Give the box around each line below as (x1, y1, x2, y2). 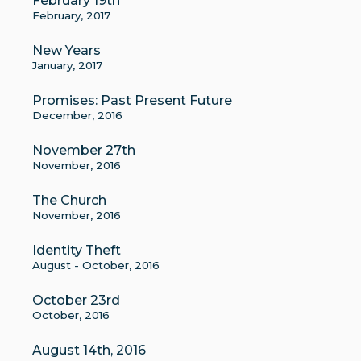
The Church (32, 193, 106, 208)
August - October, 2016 (32, 259, 160, 272)
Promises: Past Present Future (32, 93, 232, 108)
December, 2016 (32, 109, 122, 122)
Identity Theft (32, 243, 121, 258)
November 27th (32, 143, 135, 158)
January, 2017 (32, 59, 102, 72)
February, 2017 (32, 9, 110, 22)
